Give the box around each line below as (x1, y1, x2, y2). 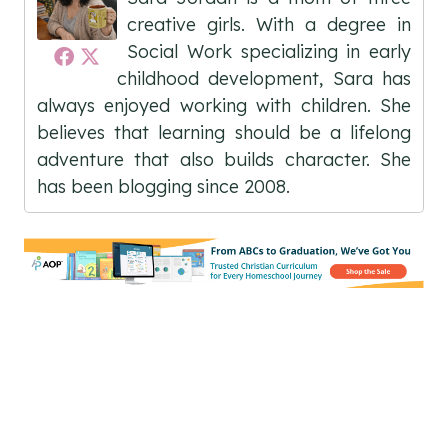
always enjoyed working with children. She (37, 94, 411, 118)
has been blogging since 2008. (37, 175, 290, 199)
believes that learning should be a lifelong (37, 121, 411, 145)
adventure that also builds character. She (37, 148, 411, 172)
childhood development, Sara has (117, 67, 411, 91)
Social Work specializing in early (127, 40, 411, 64)
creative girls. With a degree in (127, 13, 411, 37)
